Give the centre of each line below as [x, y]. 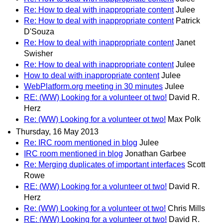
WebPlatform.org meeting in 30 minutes [93, 86]
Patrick [188, 20]
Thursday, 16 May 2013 [57, 131]
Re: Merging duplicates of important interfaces [105, 164]
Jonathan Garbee [156, 153]
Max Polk [184, 119]
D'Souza [39, 31]
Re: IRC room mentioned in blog [81, 142]
